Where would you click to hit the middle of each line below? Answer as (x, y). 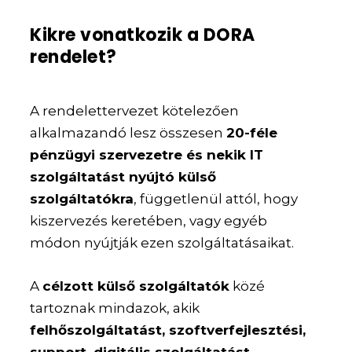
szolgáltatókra (82, 198)
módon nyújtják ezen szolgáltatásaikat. (162, 242)
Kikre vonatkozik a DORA (143, 35)
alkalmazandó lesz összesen (128, 132)
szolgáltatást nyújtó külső (123, 176)
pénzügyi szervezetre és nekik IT (147, 154)
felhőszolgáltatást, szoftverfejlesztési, (168, 330)
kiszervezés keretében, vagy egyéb (149, 220)
